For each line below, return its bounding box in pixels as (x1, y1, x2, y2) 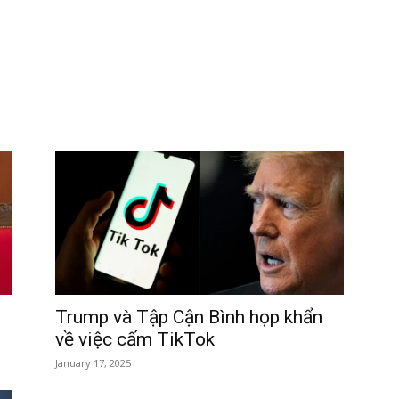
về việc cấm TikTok (55, 329, 215, 350)
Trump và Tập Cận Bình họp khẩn (55, 306, 322, 328)
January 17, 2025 (55, 356, 131, 370)
